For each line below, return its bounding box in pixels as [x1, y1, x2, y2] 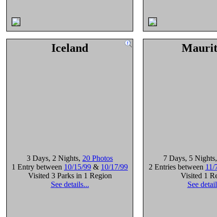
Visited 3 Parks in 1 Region [28, 171, 112, 180]
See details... [50, 180, 89, 188]
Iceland [51, 42, 88, 54]
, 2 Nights [48, 154, 78, 162]
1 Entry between [12, 163, 64, 171]
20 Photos [82, 154, 113, 162]
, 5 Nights [185, 154, 215, 162]
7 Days [163, 154, 185, 162]
